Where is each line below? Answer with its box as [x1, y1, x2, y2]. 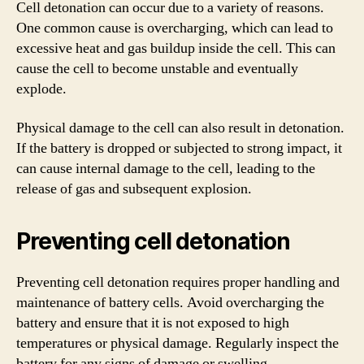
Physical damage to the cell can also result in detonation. [16, 118, 344, 137]
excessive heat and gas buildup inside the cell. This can [16, 39, 336, 58]
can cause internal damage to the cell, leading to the [16, 158, 315, 178]
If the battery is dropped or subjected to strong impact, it [16, 138, 342, 158]
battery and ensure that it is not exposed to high [16, 313, 289, 332]
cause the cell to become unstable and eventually [16, 59, 298, 78]
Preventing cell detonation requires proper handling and [16, 272, 340, 292]
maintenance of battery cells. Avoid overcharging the [16, 292, 324, 312]
